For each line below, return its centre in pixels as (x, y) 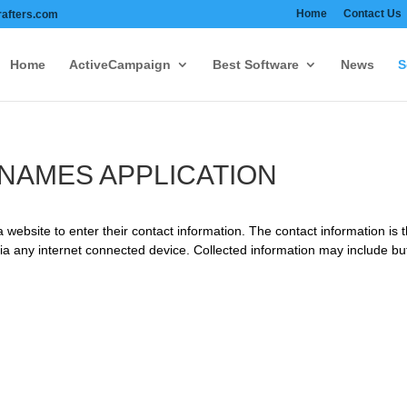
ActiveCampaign (119, 65)
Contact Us (372, 14)
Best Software (255, 65)
